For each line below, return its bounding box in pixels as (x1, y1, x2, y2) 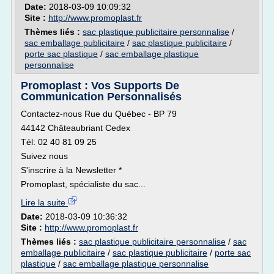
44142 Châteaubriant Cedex (21, 123, 130, 133)
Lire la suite (21, 198, 68, 207)
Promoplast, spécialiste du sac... (21, 179, 146, 189)
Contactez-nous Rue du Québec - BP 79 (21, 109, 177, 119)
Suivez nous (21, 151, 68, 161)
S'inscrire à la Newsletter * (21, 165, 122, 175)
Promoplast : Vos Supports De (21, 80, 179, 92)
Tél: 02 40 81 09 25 (21, 137, 97, 147)
